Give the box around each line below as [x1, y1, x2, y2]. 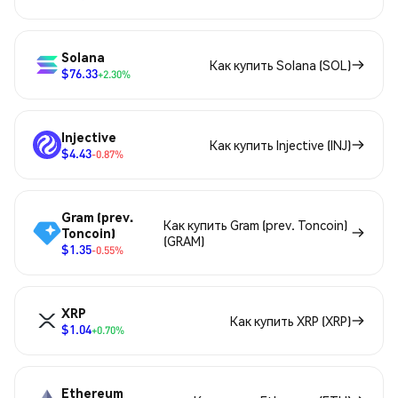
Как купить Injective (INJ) [210, 137, 351, 154]
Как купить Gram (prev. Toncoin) [163, 217, 348, 234]
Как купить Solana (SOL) [210, 57, 351, 74]
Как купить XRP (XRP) [230, 313, 351, 330]
